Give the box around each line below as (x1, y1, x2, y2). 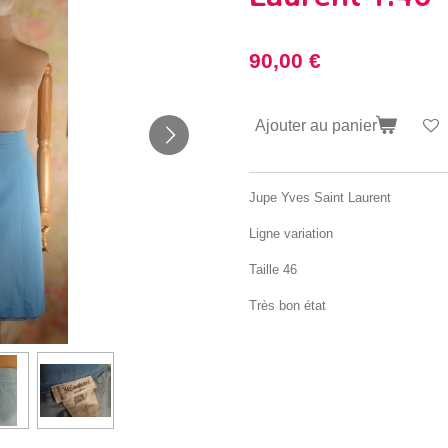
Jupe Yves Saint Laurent (249, 189, 391, 205)
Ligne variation (249, 225, 333, 241)
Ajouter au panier (255, 115, 377, 134)
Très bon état (249, 297, 326, 313)
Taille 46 (249, 261, 297, 277)
